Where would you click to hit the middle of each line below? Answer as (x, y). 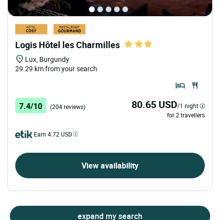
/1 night (188, 105)
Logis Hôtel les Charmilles (68, 44)
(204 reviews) (68, 106)
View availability (110, 165)
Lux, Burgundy (47, 59)
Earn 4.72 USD (53, 134)
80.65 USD (154, 104)
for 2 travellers (186, 115)
